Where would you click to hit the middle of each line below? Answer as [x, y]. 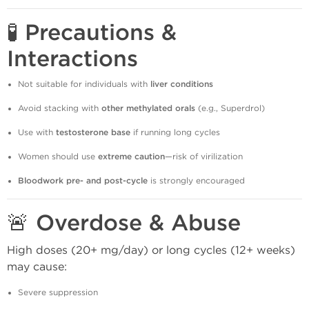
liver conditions [182, 84]
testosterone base [93, 133]
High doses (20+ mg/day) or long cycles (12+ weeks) [151, 250]
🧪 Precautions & [92, 33]
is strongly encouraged [196, 181]
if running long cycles [175, 132]
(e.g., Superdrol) [230, 108]
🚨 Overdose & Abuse [124, 223]
